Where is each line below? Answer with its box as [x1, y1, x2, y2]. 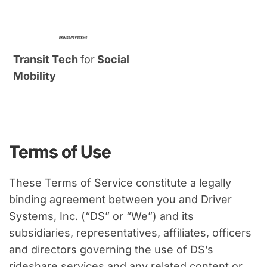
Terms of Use [9, 142, 111, 163]
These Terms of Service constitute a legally [9, 176, 231, 190]
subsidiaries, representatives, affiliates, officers [9, 226, 252, 240]
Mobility [13, 70, 57, 83]
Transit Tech [13, 53, 81, 66]
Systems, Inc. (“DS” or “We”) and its [9, 210, 194, 223]
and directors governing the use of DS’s [9, 243, 213, 256]
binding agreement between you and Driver [9, 193, 232, 206]
